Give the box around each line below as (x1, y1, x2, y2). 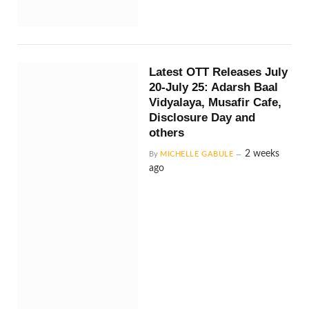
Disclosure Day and (149, 110, 256, 124)
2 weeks (245, 148, 280, 159)
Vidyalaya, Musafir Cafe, (149, 95, 282, 109)
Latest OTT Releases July (149, 65, 288, 79)
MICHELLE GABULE (160, 150, 234, 158)
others (149, 126, 185, 139)
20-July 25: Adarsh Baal (149, 80, 279, 94)
